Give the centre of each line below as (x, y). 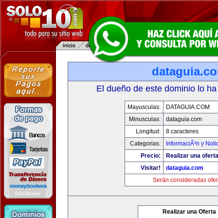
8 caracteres (182, 131)
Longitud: (148, 131)
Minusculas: (145, 119)
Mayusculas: (144, 107)
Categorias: (145, 144)
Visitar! (150, 168)
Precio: (150, 156)
